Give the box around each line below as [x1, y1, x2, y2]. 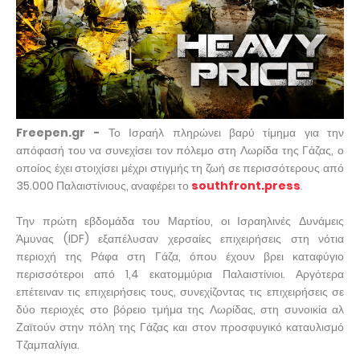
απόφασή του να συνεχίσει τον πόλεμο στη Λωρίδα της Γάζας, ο [16, 141, 344, 158]
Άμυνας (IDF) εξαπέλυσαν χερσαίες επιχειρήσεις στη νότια [16, 230, 344, 247]
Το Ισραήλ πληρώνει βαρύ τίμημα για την [100, 124, 344, 141]
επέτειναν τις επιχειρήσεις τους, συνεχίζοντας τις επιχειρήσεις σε [16, 283, 344, 300]
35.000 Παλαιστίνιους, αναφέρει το [16, 177, 191, 194]
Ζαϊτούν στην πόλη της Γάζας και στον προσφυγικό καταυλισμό [16, 318, 344, 335]
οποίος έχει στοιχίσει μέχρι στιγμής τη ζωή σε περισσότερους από [16, 159, 344, 176]
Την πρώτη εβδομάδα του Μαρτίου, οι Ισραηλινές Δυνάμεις [16, 212, 344, 229]
